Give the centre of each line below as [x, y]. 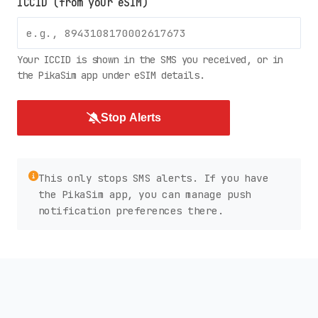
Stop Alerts [131, 117]
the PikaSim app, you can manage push [144, 194]
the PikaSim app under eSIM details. [111, 75]
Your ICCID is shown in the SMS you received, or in [150, 59]
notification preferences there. [131, 210]
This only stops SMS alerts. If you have [153, 177]
